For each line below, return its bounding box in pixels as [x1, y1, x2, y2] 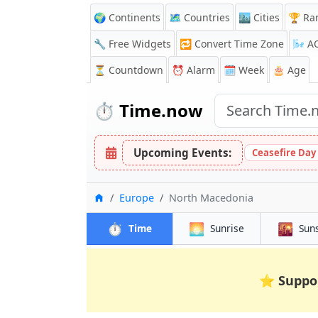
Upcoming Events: [133, 146, 231, 160]
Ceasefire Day [252, 146, 316, 159]
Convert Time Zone [194, 37, 284, 50]
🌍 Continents [94, 11, 160, 24]
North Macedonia [169, 191, 253, 204]
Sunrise [209, 221, 244, 235]
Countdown [109, 63, 163, 77]
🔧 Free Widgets [94, 37, 171, 50]
